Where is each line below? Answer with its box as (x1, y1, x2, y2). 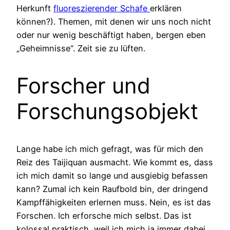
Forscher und (16, 72, 150, 99)
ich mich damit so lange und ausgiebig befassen (16, 170, 208, 181)
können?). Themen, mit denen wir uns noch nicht (16, 16, 211, 27)
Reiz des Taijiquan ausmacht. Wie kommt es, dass (16, 157, 213, 167)
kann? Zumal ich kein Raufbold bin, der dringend (16, 183, 208, 194)
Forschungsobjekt (16, 98, 198, 125)
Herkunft (16, 3, 53, 14)
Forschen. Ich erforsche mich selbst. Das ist (16, 210, 191, 221)
